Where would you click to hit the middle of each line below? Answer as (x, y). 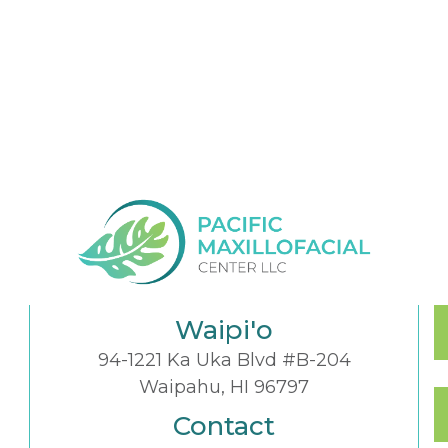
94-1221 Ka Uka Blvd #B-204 (224, 359)
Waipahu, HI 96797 (224, 386)
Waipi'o (224, 329)
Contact (224, 425)
